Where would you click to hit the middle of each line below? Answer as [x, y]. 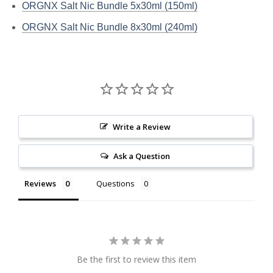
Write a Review [142, 126]
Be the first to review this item [136, 259]
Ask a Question [142, 156]
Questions [115, 183]
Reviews [40, 183]
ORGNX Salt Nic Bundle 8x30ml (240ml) [109, 27]
